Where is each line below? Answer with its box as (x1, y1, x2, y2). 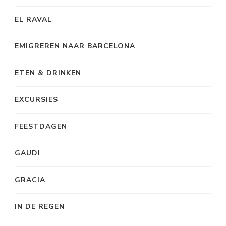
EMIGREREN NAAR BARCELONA (15, 41, 135, 51)
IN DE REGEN (15, 202, 65, 211)
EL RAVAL (15, 15, 52, 24)
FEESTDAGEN (15, 122, 67, 131)
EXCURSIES (15, 95, 58, 104)
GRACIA (15, 175, 45, 185)
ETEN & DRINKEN (15, 68, 81, 78)
